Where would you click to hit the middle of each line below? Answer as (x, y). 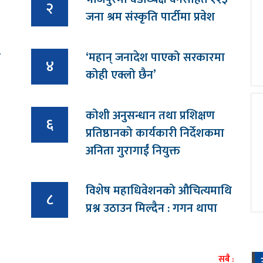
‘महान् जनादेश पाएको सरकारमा (155, 58)
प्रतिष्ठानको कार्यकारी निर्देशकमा (155, 134)
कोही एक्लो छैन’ (121, 75)
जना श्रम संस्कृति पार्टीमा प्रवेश (150, 17)
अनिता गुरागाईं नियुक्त (133, 151)
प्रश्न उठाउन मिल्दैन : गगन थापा (151, 209)
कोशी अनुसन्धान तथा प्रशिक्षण (150, 116)
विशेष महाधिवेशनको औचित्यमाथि (159, 191)
